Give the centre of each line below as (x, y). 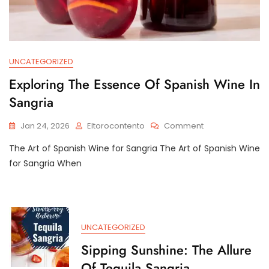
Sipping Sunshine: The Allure (166, 249)
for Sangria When (45, 163)
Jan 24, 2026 (45, 125)
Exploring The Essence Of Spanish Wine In (134, 84)
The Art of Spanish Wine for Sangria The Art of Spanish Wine (134, 148)
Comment (184, 125)
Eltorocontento (116, 125)
